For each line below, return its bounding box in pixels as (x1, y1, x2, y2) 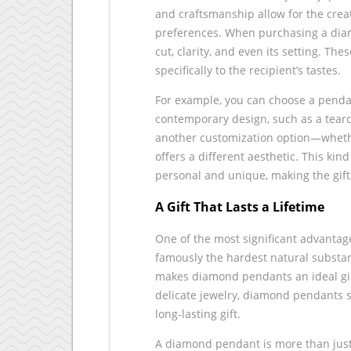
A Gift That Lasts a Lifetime (155, 198, 324, 216)
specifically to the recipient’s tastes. (155, 63, 341, 78)
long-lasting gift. (155, 306, 241, 321)
